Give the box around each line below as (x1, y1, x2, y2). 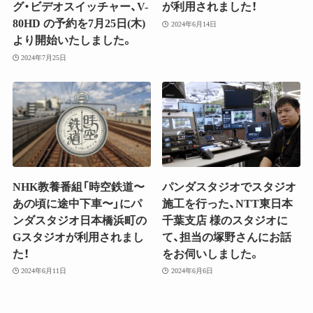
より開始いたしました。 (12, 34, 133, 47)
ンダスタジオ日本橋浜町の (12, 214, 147, 226)
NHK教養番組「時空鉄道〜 (12, 180, 145, 193)
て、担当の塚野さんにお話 (162, 231, 292, 243)
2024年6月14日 (170, 20, 217, 28)
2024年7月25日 (21, 53, 67, 61)
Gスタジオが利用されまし (12, 231, 144, 243)
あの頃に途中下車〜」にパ (12, 197, 142, 210)
